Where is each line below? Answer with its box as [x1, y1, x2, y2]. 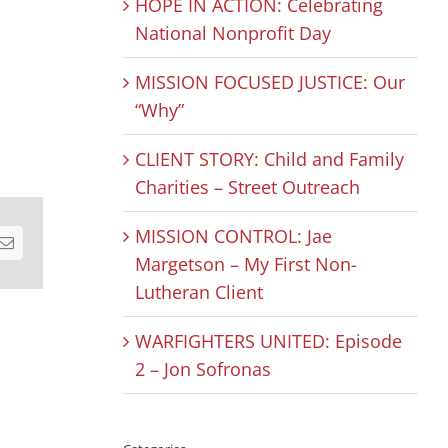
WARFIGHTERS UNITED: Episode [134, 328, 402, 353]
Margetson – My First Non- [134, 251, 357, 276]
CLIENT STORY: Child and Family [134, 146, 404, 171]
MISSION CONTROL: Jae [134, 223, 332, 248]
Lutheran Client [134, 279, 263, 304]
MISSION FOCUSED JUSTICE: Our [134, 69, 405, 94]
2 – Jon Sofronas [134, 356, 271, 381]
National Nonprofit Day [134, 20, 331, 45]
